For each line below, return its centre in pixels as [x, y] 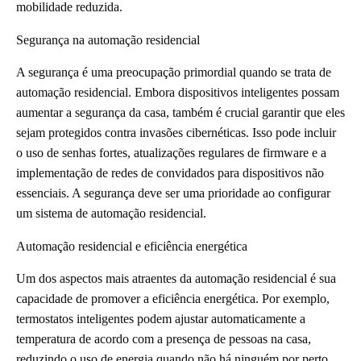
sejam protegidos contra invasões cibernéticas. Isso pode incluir [176, 132]
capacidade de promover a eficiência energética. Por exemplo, [173, 298]
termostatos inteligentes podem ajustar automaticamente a [161, 318]
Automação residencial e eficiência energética [132, 246]
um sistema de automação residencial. [111, 213]
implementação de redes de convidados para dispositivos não [170, 172]
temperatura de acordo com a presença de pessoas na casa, [164, 338]
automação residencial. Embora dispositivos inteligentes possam [178, 92]
